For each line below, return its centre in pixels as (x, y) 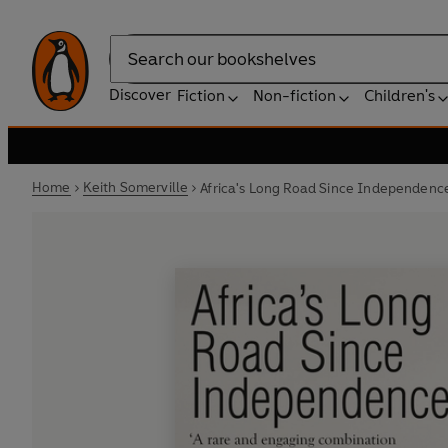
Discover (140, 94)
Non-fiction (294, 95)
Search (134, 69)
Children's (399, 95)
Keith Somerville (135, 187)
